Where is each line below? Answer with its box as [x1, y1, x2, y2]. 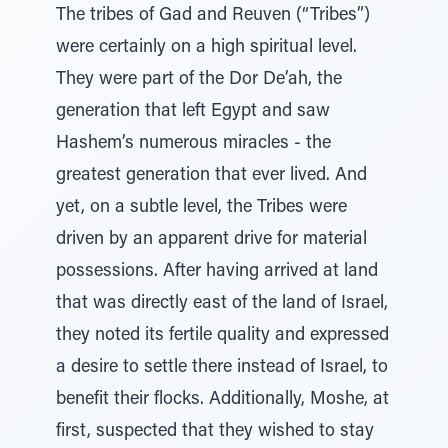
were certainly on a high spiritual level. [56, 39, 357, 57]
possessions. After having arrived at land [56, 263, 378, 281]
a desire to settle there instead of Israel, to [56, 359, 388, 377]
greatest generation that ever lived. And [56, 167, 367, 185]
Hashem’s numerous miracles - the [56, 135, 331, 153]
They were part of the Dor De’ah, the [56, 71, 342, 89]
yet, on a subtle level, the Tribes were [56, 199, 347, 217]
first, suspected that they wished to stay [56, 423, 374, 441]
